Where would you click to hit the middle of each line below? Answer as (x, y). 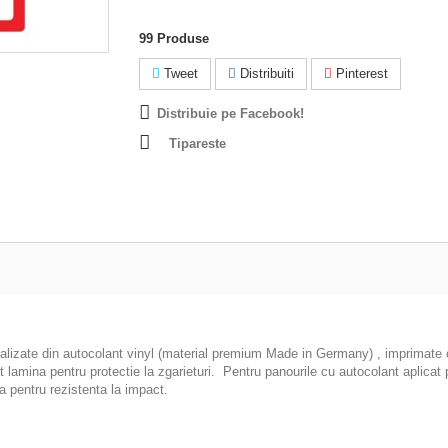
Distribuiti (265, 73)
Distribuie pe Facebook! (230, 113)
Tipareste (197, 143)
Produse (183, 38)
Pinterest (360, 73)
